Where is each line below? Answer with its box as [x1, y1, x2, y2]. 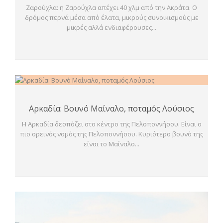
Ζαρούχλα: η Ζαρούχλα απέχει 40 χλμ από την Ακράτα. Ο [26, 3, 197, 12]
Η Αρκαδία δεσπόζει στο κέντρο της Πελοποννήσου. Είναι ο [21, 119, 202, 128]
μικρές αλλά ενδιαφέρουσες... [67, 23, 156, 32]
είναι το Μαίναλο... [84, 139, 139, 148]
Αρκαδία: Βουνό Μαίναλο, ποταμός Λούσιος [29, 103, 194, 114]
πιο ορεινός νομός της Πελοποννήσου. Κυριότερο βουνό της [20, 129, 203, 138]
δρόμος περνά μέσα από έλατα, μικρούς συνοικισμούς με [24, 13, 199, 22]
